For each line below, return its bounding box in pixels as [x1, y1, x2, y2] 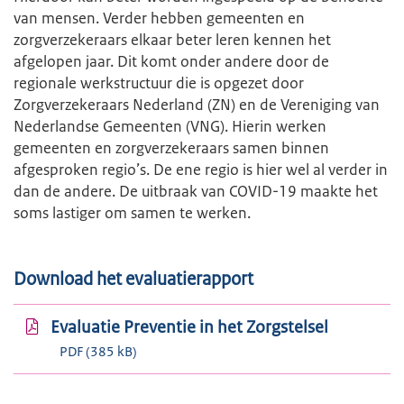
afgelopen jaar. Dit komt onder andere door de [14, 51, 329, 71]
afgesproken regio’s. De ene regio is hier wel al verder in [14, 160, 388, 179]
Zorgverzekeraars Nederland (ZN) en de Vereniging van [14, 95, 380, 115]
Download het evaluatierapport [14, 268, 253, 290]
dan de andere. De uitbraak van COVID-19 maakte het [14, 181, 378, 201]
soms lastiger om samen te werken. [14, 203, 251, 223]
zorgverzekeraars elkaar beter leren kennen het [14, 30, 331, 50]
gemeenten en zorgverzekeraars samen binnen [14, 138, 329, 158]
